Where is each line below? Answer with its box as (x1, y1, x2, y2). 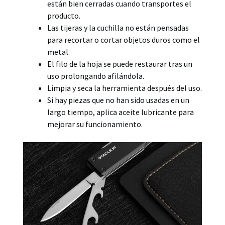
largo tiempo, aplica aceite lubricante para (47, 106, 194, 117)
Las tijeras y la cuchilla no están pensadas (47, 22, 189, 33)
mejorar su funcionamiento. (47, 119, 143, 129)
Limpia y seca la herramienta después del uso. (47, 82, 202, 93)
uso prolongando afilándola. (47, 70, 144, 81)
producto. (47, 10, 80, 21)
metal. (47, 46, 70, 57)
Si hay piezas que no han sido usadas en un (47, 94, 189, 105)
